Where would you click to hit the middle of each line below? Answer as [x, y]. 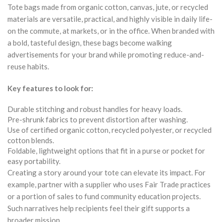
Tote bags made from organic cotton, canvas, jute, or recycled [108, 7]
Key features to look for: [50, 88]
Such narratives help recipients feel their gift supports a [99, 208]
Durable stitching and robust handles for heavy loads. [95, 109]
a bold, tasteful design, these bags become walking [90, 42]
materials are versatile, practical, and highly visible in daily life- [110, 19]
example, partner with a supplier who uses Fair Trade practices [109, 184]
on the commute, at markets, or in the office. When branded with [111, 30]
